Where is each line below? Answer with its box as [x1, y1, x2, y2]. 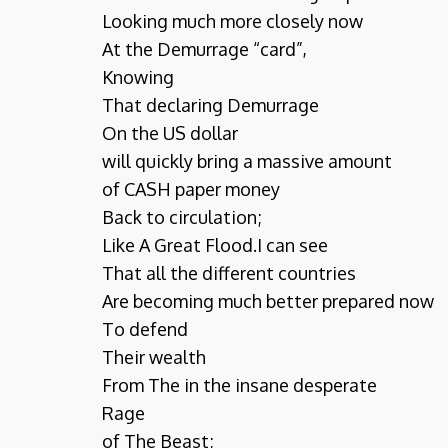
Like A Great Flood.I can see [102, 234, 328, 256]
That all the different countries [102, 262, 356, 284]
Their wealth [102, 346, 206, 368]
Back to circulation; [102, 206, 262, 228]
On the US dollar [102, 122, 238, 144]
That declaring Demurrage [102, 94, 319, 116]
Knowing [102, 66, 174, 88]
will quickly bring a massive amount [102, 150, 392, 172]
